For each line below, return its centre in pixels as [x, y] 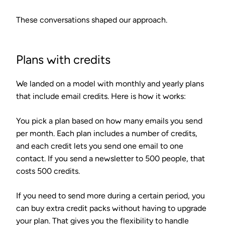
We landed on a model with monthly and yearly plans [110, 83]
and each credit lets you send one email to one [100, 146]
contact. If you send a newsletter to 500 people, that [110, 158]
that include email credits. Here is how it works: [101, 96]
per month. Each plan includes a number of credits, [107, 133]
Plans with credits [63, 59]
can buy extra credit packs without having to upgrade [111, 208]
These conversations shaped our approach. [92, 20]
